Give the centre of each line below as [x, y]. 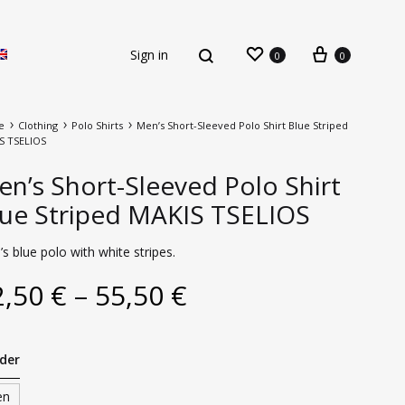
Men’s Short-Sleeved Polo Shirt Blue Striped [242, 125]
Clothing [38, 125]
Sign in [149, 54]
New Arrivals [186, 257]
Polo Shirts [97, 125]
